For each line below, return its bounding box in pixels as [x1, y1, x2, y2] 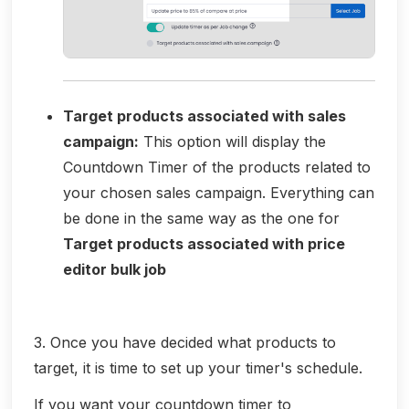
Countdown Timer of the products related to [63, 157, 371, 176]
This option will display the [139, 131, 326, 151]
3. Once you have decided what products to [34, 332, 336, 351]
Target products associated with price [63, 234, 345, 253]
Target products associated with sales [63, 106, 346, 125]
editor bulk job [63, 259, 166, 278]
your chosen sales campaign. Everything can [63, 183, 374, 202]
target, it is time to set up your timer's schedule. [34, 358, 362, 377]
